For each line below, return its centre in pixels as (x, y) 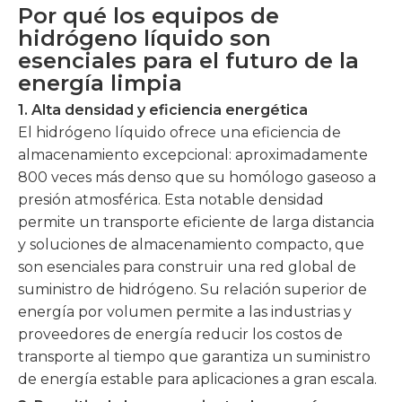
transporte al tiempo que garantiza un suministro (194, 357)
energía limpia (100, 83)
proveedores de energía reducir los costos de (180, 334)
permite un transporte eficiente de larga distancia (196, 222)
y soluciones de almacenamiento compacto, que (191, 245)
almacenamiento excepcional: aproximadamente (193, 155)
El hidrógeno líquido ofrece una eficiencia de (179, 132)
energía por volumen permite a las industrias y (185, 312)
